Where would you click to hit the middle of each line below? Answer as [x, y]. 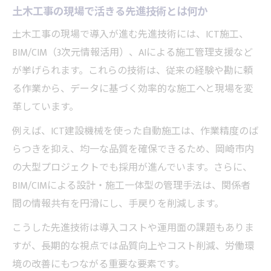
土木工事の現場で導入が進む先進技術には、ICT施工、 [130, 35]
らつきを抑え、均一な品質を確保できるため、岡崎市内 [133, 150]
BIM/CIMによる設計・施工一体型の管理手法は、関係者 [131, 186]
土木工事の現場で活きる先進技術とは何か [110, 12]
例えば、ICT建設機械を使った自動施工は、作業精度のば [135, 132]
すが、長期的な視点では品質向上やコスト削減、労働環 [133, 247]
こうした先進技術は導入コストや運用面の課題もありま [133, 229]
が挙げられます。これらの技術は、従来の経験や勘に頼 [132, 71]
